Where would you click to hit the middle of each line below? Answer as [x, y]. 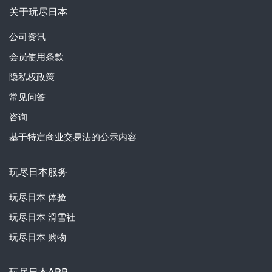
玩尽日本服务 [38, 171]
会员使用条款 [36, 56]
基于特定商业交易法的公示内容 [73, 136]
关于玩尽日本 [38, 11]
